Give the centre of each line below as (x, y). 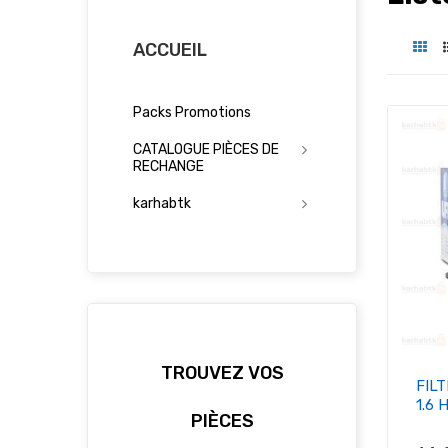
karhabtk (162, 204)
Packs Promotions (192, 113)
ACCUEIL (170, 50)
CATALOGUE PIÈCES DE (206, 150)
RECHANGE (168, 167)
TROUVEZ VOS (222, 373)
